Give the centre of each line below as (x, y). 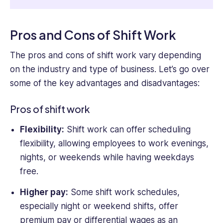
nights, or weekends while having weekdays (107, 158)
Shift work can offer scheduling (127, 130)
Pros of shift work (50, 109)
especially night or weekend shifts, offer (99, 206)
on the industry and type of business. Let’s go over (110, 69)
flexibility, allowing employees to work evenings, (114, 144)
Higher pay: (44, 192)
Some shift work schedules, (124, 192)
